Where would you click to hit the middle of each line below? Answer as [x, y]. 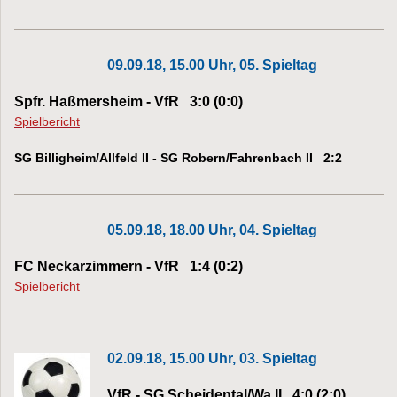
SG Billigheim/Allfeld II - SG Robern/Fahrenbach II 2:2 [178, 157]
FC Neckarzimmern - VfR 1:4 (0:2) [128, 266]
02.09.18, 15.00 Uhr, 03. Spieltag [212, 358]
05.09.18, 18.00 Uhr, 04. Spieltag [212, 230]
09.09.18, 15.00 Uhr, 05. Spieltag [212, 65]
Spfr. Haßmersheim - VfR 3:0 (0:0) [128, 101]
